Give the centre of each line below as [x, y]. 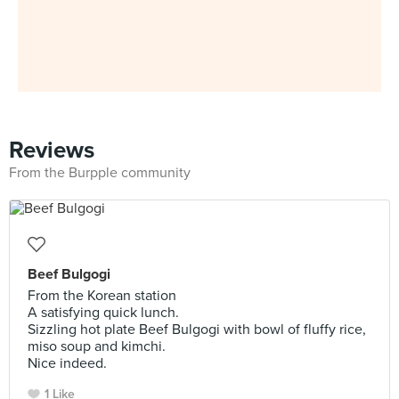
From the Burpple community [100, 173]
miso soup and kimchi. [97, 346]
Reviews [52, 150]
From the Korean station [102, 296]
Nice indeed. [67, 363]
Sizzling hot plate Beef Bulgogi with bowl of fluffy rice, [197, 330]
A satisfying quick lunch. [103, 313]
